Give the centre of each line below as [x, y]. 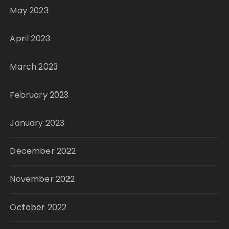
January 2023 [37, 123]
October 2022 [38, 208]
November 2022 [42, 179]
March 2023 [34, 67]
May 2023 [29, 11]
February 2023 [39, 95]
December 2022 [43, 151]
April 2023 [30, 39]
